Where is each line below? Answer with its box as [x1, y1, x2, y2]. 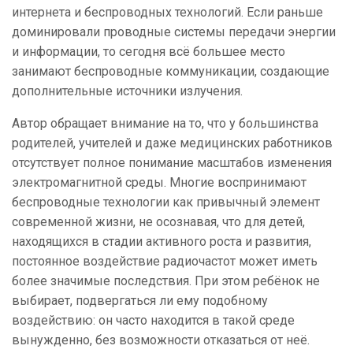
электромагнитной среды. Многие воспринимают [12, 175, 307, 191]
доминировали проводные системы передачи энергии [12, 24, 336, 40]
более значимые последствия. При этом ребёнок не [12, 273, 320, 289]
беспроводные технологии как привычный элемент [12, 195, 320, 210]
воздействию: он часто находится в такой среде [12, 313, 295, 329]
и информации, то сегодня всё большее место [12, 44, 285, 60]
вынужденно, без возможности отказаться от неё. [12, 333, 310, 348]
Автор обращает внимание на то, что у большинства [12, 116, 318, 132]
